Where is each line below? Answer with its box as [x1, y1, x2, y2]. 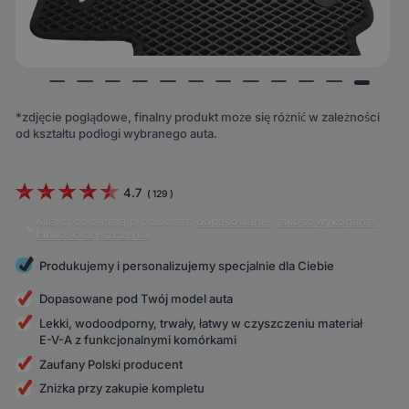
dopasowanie [195, 215, 270, 229]
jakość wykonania [277, 215, 375, 229]
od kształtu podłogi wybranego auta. [16, 126, 218, 142]
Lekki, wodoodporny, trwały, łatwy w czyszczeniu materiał [39, 316, 363, 331]
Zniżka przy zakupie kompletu [39, 381, 205, 396]
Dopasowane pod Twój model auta [39, 291, 234, 307]
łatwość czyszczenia [35, 227, 149, 242]
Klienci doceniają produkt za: [35, 215, 196, 229]
